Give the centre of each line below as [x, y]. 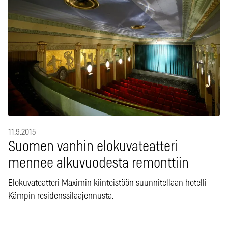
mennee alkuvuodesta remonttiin [98, 164]
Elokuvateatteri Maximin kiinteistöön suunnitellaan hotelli [107, 183]
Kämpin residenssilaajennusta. [61, 196]
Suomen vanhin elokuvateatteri [93, 147]
